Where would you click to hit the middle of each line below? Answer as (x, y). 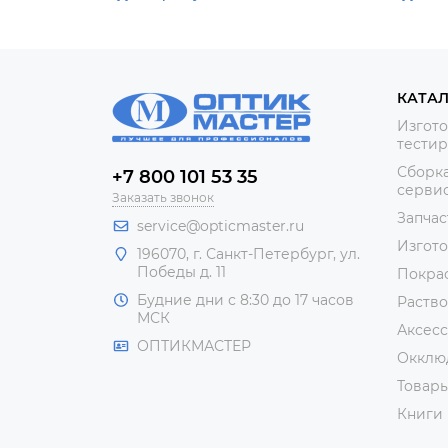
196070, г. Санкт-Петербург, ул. (248, 253)
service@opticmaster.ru (220, 225)
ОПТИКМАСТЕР (194, 345)
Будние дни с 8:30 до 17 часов (245, 299)
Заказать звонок (163, 197)
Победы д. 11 (181, 271)
